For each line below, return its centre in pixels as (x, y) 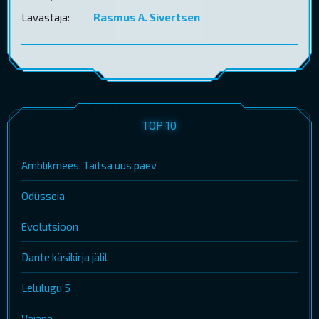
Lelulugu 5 (46, 288)
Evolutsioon (50, 227)
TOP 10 (159, 125)
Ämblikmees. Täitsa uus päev (89, 166)
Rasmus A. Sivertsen (147, 17)
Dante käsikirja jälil (64, 257)
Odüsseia (43, 196)
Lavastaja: (46, 17)
